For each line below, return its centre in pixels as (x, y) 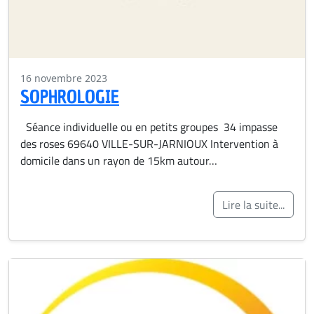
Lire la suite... (253, 205)
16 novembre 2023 (64, 78)
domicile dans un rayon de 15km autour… (119, 161)
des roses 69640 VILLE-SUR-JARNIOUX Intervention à (149, 144)
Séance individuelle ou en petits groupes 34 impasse (149, 127)
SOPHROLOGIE (70, 97)
